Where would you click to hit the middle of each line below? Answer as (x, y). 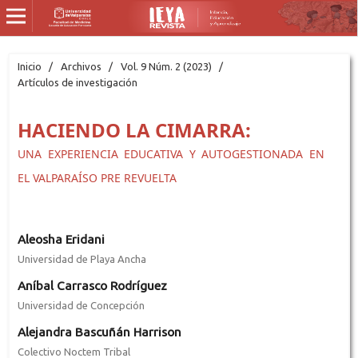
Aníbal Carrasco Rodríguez (92, 285)
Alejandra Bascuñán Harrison (99, 332)
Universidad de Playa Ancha (82, 259)
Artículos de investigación (77, 82)
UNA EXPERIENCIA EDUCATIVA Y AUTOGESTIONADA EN (171, 153)
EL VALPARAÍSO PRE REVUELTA (97, 177)
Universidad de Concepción (81, 305)
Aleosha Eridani (61, 239)
